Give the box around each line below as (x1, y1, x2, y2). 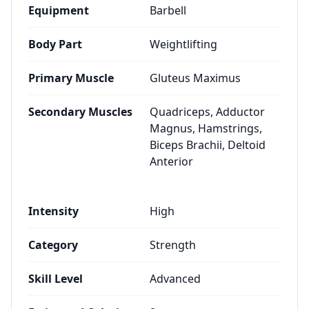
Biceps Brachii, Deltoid (150, 137, 266, 152)
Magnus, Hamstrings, (150, 121, 262, 136)
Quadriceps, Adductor (150, 104, 265, 119)
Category (28, 237, 78, 252)
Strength (150, 237, 196, 252)
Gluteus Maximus (150, 70, 241, 86)
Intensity (28, 203, 79, 219)
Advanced (150, 271, 201, 286)
